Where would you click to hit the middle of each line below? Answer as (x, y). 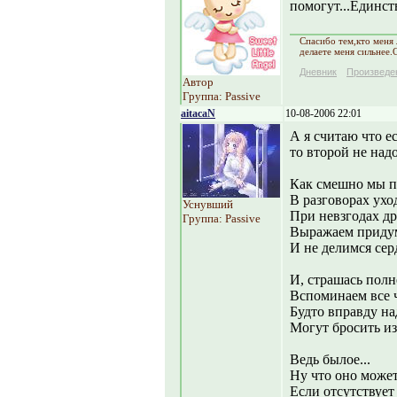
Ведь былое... (330, 359)
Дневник (318, 72)
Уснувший (208, 204)
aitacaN (198, 113)
